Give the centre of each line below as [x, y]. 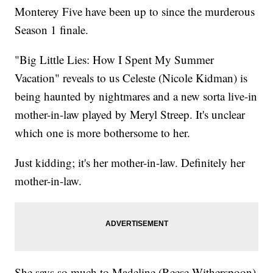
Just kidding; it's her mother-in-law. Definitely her [130, 163]
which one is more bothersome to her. [103, 133]
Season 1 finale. [52, 30]
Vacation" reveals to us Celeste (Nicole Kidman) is [131, 78]
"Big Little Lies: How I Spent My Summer [115, 60]
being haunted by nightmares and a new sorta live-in [136, 96]
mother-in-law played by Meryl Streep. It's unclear [130, 115]
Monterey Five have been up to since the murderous [135, 12]
